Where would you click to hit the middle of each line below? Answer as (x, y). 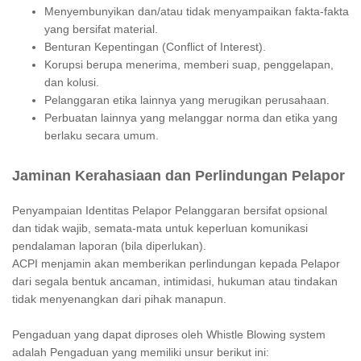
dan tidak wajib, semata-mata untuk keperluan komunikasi (160, 228)
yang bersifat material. (101, 29)
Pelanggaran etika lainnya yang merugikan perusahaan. (187, 100)
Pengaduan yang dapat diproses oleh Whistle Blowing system (169, 335)
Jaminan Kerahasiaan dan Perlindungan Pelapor (178, 176)
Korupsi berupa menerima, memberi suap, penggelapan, (189, 65)
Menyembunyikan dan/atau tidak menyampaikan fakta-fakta (197, 12)
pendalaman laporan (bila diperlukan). (109, 246)
